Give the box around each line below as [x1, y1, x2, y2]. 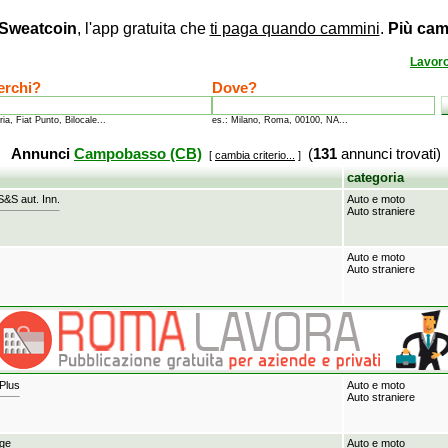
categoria [347, 170, 404, 185]
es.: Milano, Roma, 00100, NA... [212, 115, 348, 125]
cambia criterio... [215, 149, 295, 161]
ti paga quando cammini [209, 20, 380, 37]
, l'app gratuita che [76, 20, 210, 37]
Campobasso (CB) [74, 146, 202, 162]
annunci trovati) [337, 146, 441, 162]
